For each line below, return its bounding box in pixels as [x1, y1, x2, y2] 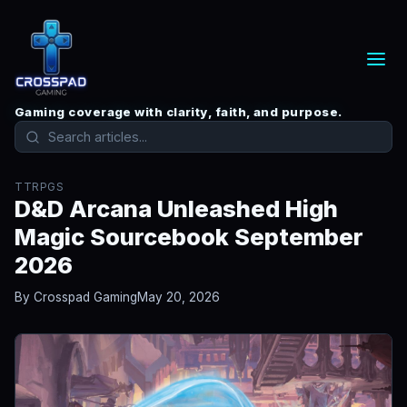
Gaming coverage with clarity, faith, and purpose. [15, 104, 342, 119]
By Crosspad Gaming [15, 290, 137, 304]
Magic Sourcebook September [15, 223, 363, 251]
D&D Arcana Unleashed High [15, 194, 338, 223]
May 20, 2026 [137, 290, 220, 304]
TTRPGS [15, 180, 64, 194]
